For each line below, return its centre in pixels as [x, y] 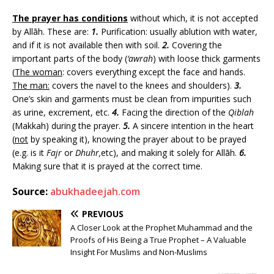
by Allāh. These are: [52, 32]
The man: [31, 86]
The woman [39, 72]
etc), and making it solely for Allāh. [170, 153]
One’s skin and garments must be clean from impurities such [132, 99]
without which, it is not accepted [193, 18]
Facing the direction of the [174, 113]
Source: [31, 192]
